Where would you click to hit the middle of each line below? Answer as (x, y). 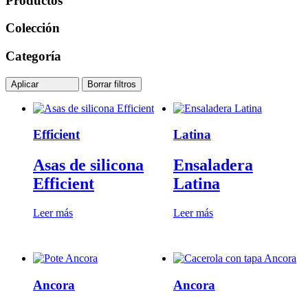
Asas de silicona (88, 165)
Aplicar (26, 84)
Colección (33, 28)
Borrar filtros (112, 84)
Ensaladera (213, 165)
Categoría (33, 56)
